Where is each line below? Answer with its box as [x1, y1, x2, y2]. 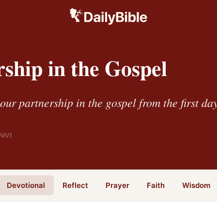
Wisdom [182, 180, 210, 190]
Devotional [7, 180, 45, 190]
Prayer [106, 180, 129, 190]
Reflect [62, 180, 88, 190]
